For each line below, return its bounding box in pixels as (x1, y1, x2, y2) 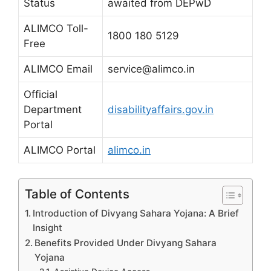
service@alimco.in (108, 62, 195, 75)
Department (24, 103, 82, 116)
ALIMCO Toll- (24, 22, 88, 34)
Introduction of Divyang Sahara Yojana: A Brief (33, 207, 240, 219)
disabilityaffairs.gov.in (108, 103, 214, 116)
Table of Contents (25, 186, 129, 201)
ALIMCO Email (24, 62, 93, 75)
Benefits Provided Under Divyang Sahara (34, 237, 217, 249)
